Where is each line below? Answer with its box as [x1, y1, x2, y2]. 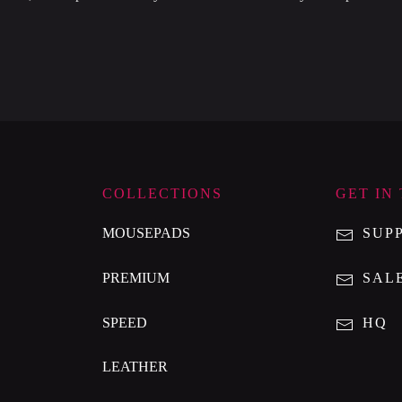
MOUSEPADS [101, 225, 190, 241]
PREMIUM [101, 270, 170, 286]
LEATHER [101, 359, 168, 375]
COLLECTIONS [101, 186, 223, 202]
